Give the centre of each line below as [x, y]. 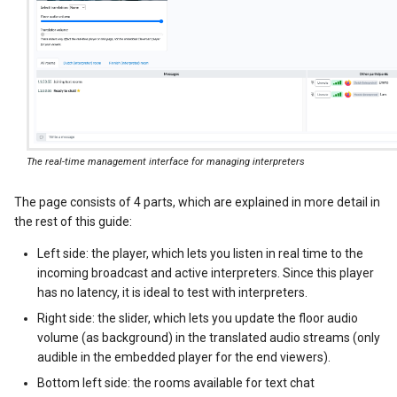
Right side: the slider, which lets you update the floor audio [198, 318]
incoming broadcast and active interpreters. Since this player [206, 272]
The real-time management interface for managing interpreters [166, 162]
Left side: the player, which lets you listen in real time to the [201, 253]
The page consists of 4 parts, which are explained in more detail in [197, 202]
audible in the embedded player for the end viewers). [184, 357]
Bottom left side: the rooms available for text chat [176, 382]
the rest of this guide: [73, 221]
